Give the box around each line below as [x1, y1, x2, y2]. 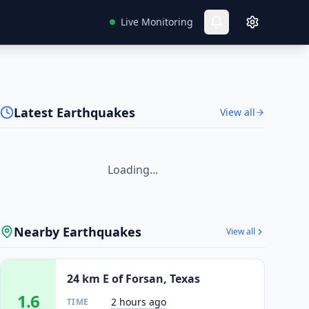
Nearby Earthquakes [14, 223, 141, 240]
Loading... [107, 162, 158, 177]
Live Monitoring [121, 15, 193, 28]
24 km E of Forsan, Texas [67, 271, 200, 286]
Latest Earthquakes [14, 104, 135, 121]
